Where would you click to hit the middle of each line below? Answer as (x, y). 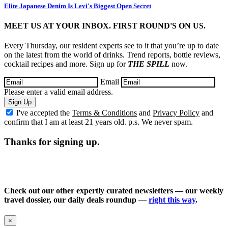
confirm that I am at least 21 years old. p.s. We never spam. (98, 122)
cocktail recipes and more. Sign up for (66, 64)
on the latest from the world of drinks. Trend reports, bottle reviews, (112, 55)
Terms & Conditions (104, 113)
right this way (172, 199)
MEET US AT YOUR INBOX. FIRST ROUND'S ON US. (105, 25)
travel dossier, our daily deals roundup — (76, 199)
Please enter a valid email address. (59, 92)
